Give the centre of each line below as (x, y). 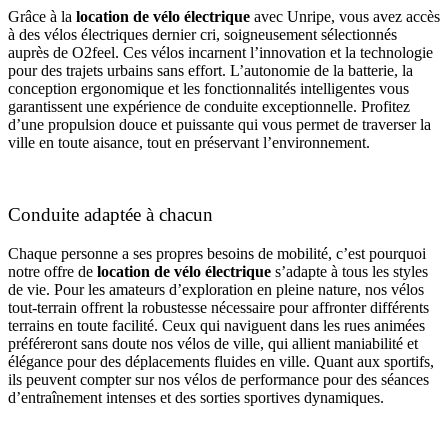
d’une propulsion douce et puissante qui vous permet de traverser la (219, 124)
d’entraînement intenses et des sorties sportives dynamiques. (196, 398)
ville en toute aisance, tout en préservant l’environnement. (189, 142)
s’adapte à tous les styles (349, 272)
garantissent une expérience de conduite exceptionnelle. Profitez (209, 106)
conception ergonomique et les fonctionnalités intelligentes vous (208, 88)
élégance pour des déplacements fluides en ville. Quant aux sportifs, (221, 362)
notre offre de (52, 272)
